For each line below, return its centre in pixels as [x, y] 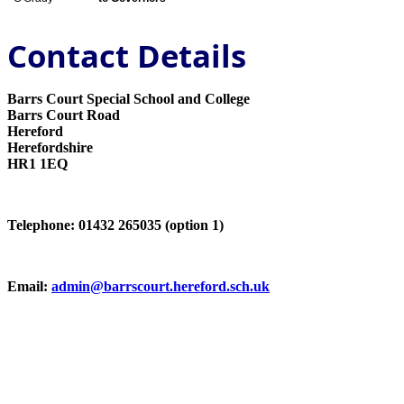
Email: [29, 286]
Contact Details [127, 55]
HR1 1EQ [37, 163]
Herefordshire [50, 147]
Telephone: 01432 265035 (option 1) [115, 225]
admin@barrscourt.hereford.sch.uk [161, 286]
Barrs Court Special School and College [129, 98]
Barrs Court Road [64, 115]
